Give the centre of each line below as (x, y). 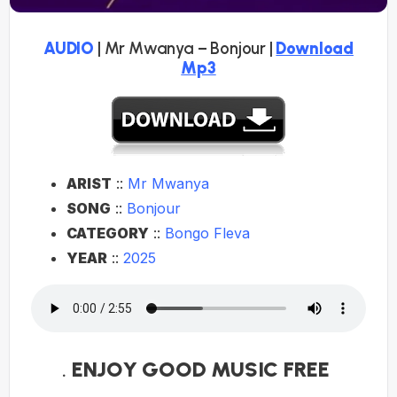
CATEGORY (108, 233)
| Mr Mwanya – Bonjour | (185, 48)
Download (315, 48)
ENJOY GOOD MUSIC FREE (203, 369)
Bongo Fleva (210, 233)
